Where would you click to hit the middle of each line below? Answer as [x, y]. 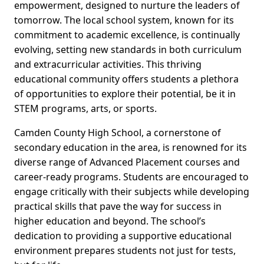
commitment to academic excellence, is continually [127, 35]
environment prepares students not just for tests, [125, 251]
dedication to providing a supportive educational [123, 236]
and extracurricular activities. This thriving [108, 65]
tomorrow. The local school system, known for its [124, 20]
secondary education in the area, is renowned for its [131, 148]
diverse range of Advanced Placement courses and [127, 162]
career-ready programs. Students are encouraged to [131, 177]
